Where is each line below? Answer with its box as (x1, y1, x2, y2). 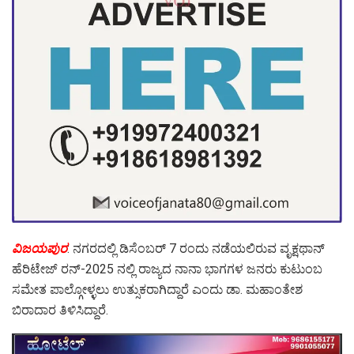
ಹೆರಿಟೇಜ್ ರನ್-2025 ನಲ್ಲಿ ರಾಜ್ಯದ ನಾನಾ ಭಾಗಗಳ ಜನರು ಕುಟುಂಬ (12, 261, 322, 277)
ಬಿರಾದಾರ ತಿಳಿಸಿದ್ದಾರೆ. (12, 302, 108, 318)
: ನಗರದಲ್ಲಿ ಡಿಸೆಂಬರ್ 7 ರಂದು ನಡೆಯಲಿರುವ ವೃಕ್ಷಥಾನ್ (67, 240, 325, 256)
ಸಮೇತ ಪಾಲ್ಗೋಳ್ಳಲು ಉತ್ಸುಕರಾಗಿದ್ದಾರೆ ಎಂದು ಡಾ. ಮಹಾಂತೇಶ (12, 281, 303, 297)
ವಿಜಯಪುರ (12, 240, 67, 256)
